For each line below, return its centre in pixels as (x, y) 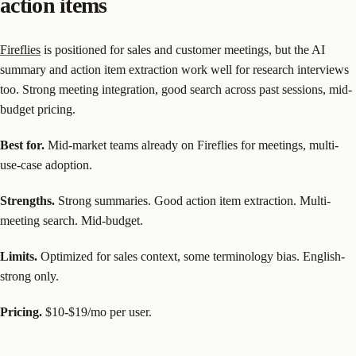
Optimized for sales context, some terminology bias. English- (191, 257)
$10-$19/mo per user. (97, 312)
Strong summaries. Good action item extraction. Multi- (193, 201)
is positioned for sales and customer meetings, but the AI (183, 50)
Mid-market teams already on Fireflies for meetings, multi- (192, 145)
